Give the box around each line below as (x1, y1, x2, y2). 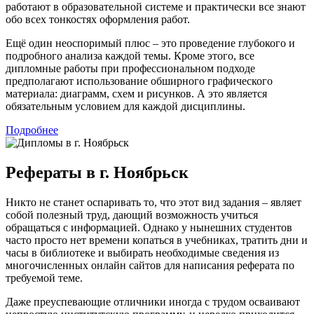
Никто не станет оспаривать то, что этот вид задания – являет (6, 196, 301, 208)
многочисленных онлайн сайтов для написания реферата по (6, 259, 294, 271)
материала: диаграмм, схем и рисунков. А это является (6, 88, 267, 100)
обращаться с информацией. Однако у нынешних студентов (6, 221, 292, 233)
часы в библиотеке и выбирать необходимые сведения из (6, 246, 279, 259)
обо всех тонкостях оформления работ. (6, 13, 190, 25)
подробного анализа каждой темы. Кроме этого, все (6, 50, 254, 62)
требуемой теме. (6, 271, 83, 284)
